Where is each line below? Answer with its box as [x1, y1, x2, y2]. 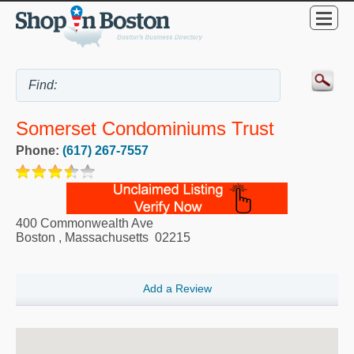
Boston [16, 230, 55, 244]
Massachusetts [65, 230, 149, 244]
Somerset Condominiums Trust [16, 118, 274, 140]
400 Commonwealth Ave [16, 216, 153, 230]
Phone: [16, 143, 62, 157]
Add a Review [142, 282, 212, 296]
